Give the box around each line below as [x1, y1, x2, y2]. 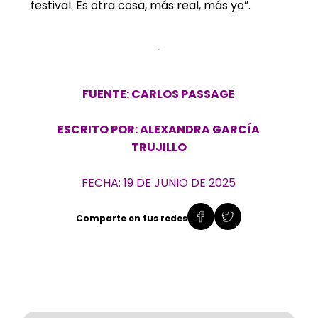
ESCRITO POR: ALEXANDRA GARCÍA [57, 121, 261, 138]
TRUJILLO [131, 139, 187, 156]
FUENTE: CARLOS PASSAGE [82, 86, 236, 103]
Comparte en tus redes [76, 212, 188, 224]
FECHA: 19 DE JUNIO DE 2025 [82, 175, 236, 192]
